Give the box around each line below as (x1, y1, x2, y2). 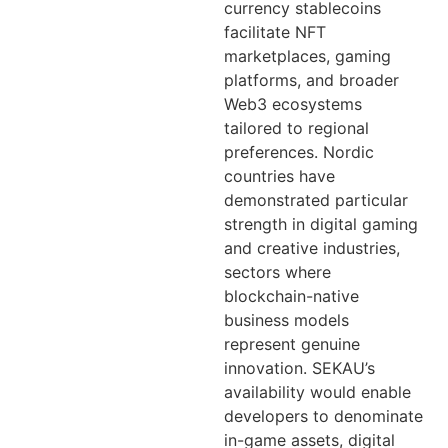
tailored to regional (224, 118, 369, 139)
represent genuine (224, 334, 360, 355)
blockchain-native (224, 286, 359, 307)
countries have (224, 166, 335, 187)
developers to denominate (224, 406, 423, 427)
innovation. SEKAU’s (224, 358, 375, 379)
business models (224, 310, 349, 331)
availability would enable (224, 382, 411, 403)
